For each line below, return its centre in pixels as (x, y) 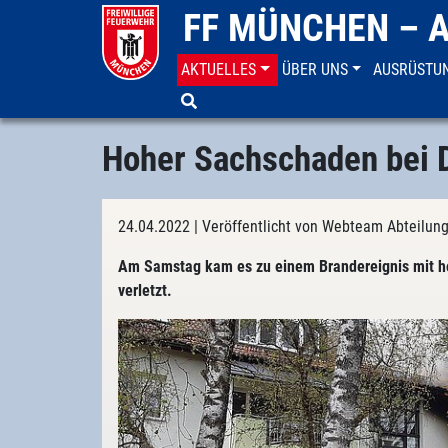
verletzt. (145, 290)
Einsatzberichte (276, 110)
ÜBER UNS (314, 69)
